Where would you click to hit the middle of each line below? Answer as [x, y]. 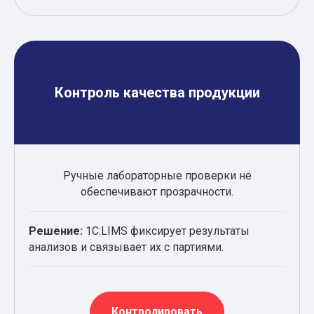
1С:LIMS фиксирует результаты [166, 231]
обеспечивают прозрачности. [157, 191]
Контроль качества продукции [157, 92]
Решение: [56, 231]
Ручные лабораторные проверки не [157, 175]
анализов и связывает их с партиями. [126, 247]
